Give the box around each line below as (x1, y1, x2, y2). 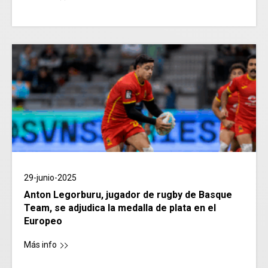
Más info (24, 240, 57, 250)
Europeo (24, 215, 62, 227)
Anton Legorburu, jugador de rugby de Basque (24, 189, 232, 201)
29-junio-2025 (24, 173, 77, 183)
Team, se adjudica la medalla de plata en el (24, 202, 216, 214)
